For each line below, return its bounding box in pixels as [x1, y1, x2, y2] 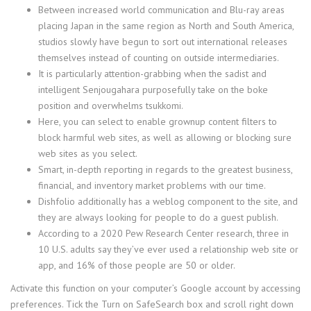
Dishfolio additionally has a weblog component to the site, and [38, 195, 298, 208]
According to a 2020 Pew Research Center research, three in [38, 227, 289, 239]
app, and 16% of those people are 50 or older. [38, 259, 235, 271]
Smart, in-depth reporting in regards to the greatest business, [38, 163, 292, 176]
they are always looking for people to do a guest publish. [38, 211, 278, 224]
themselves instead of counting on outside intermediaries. [38, 51, 279, 64]
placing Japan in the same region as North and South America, [38, 19, 294, 32]
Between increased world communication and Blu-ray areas [38, 3, 285, 16]
